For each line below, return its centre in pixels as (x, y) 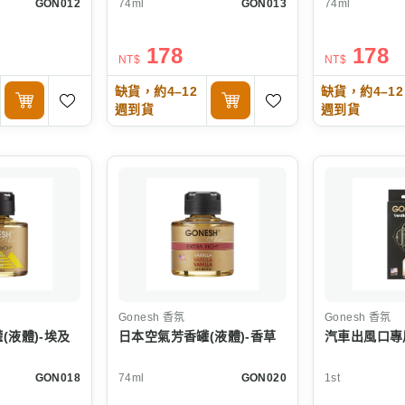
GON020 (264, 377)
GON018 (57, 377)
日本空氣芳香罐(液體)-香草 (198, 336)
